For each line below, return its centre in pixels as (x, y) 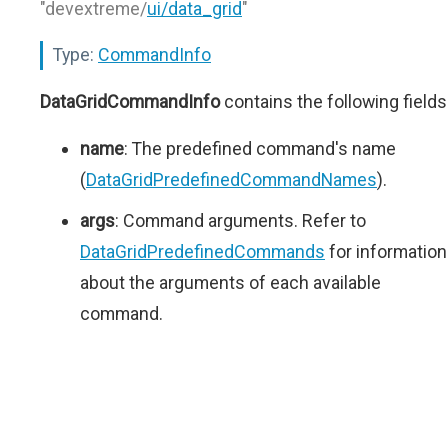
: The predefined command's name (260, 148)
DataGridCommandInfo (130, 101)
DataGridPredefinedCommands (202, 251)
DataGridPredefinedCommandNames (231, 179)
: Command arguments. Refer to (240, 220)
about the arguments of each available (230, 282)
